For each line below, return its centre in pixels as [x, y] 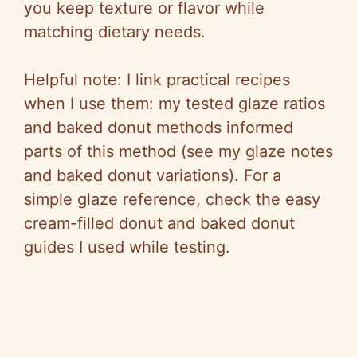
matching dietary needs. [115, 32]
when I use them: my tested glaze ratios [175, 104]
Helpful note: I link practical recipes [157, 80]
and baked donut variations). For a [153, 176]
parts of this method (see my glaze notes [178, 152]
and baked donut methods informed [159, 128]
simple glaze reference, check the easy [172, 200]
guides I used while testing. [127, 247]
